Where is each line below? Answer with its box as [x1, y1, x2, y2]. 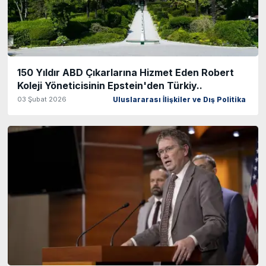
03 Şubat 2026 [17, 95, 66, 104]
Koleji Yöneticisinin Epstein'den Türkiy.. [17, 80, 202, 92]
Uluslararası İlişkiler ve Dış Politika [113, 96, 246, 104]
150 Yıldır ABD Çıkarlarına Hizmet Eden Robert [17, 66, 234, 79]
